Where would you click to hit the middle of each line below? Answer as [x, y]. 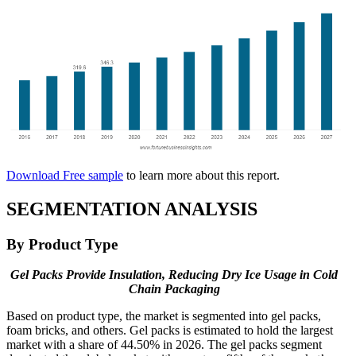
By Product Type [62, 244]
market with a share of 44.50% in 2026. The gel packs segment [164, 345]
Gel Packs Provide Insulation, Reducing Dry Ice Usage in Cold [174, 275]
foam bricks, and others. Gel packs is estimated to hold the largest [170, 331]
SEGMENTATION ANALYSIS [132, 209]
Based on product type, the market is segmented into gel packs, [164, 316]
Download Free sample [65, 175]
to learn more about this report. [201, 175]
